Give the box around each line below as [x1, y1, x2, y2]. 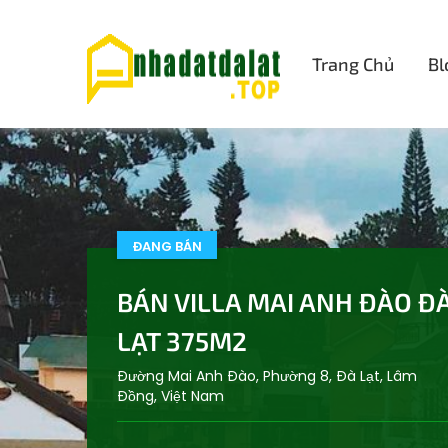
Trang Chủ [312, 53, 394, 75]
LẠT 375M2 [117, 325, 247, 357]
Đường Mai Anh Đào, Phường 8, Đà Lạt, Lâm [117, 366, 417, 387]
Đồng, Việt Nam [117, 386, 224, 407]
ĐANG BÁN [132, 237, 202, 257]
